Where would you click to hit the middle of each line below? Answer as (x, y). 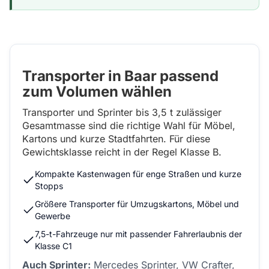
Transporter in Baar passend (120, 76)
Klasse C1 (53, 246)
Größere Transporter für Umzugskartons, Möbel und (137, 204)
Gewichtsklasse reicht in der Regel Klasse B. (122, 152)
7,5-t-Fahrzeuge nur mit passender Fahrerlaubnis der (138, 234)
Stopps (49, 186)
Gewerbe (53, 216)
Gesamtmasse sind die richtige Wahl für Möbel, (129, 125)
